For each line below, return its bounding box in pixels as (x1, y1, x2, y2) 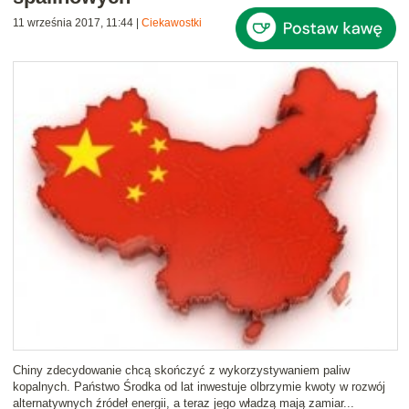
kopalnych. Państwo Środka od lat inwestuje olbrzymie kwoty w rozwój (13, 380, 385, 394)
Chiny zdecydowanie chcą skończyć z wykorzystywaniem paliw (13, 363, 350, 378)
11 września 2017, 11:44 (13, 16, 133, 30)
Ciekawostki (142, 16, 202, 30)
